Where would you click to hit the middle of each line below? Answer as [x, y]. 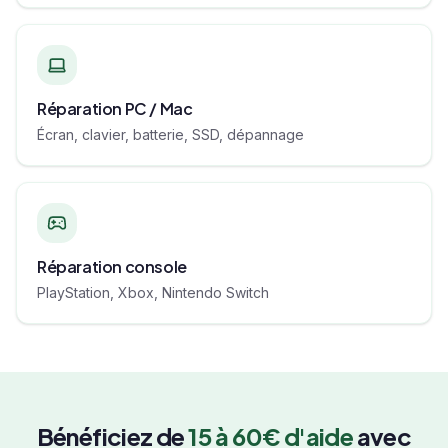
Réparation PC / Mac [115, 108]
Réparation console [112, 266]
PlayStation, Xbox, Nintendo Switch [153, 292]
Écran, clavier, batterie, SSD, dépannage [170, 134]
